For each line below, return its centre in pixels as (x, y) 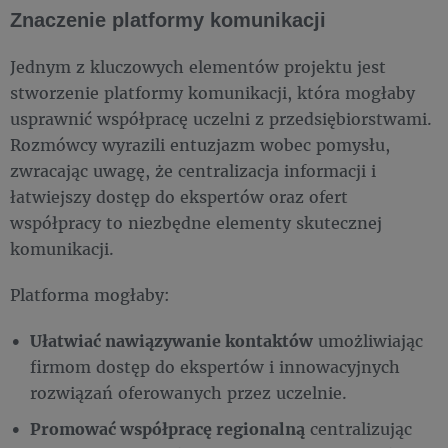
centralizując (358, 428)
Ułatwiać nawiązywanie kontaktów (171, 340)
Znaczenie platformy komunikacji (168, 20)
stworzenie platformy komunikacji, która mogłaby (212, 92)
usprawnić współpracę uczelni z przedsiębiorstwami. (221, 118)
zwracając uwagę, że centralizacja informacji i (193, 170)
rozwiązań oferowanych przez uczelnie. (188, 392)
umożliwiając (368, 340)
